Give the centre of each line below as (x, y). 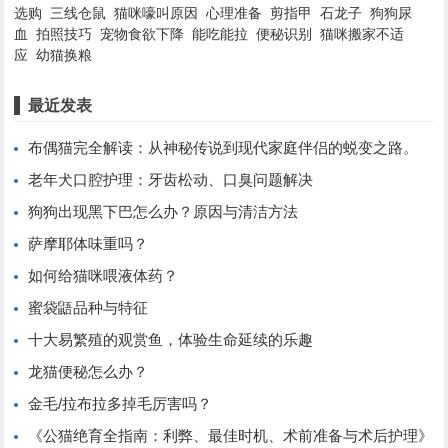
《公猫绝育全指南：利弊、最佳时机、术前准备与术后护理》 (231, 435)
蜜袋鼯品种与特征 (88, 307)
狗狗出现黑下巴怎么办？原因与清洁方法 (163, 211)
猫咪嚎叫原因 (156, 13)
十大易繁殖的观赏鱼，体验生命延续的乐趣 (171, 339)
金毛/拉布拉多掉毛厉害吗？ (120, 403)
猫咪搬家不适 (362, 34)
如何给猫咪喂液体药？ (103, 275)
